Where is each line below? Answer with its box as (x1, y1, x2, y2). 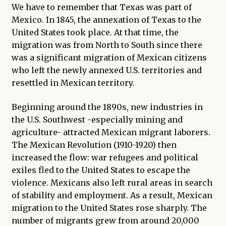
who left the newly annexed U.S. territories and (11, 65, 202, 76)
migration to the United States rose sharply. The (11, 202, 207, 213)
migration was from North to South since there (11, 40, 202, 50)
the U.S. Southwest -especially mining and (11, 114, 183, 125)
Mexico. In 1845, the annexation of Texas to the (11, 15, 201, 25)
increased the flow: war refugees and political (11, 152, 198, 162)
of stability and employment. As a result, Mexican (11, 190, 212, 200)
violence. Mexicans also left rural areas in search (11, 177, 212, 188)
